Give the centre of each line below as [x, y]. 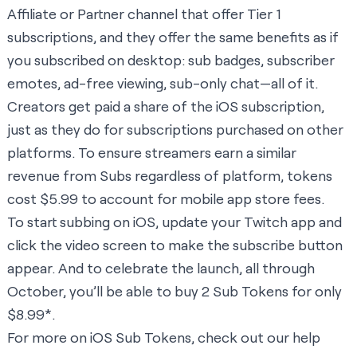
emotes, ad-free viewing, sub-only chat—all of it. [163, 83]
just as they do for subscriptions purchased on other [175, 129]
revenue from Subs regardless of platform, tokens [170, 176]
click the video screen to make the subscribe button [175, 245]
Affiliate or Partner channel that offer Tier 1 [144, 14]
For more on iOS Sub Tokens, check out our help [164, 337]
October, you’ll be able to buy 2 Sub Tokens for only [175, 291]
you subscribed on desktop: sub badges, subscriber [171, 60]
